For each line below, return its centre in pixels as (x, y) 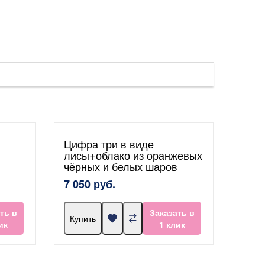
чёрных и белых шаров (121, 167)
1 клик (172, 224)
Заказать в (172, 213)
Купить (83, 219)
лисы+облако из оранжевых (133, 155)
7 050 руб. (90, 184)
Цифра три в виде (109, 144)
